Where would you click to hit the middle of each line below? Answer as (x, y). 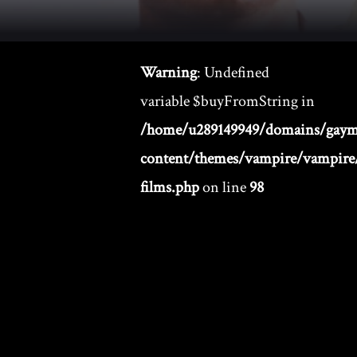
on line (224, 187)
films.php (170, 187)
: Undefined (233, 73)
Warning (169, 73)
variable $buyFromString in (228, 101)
